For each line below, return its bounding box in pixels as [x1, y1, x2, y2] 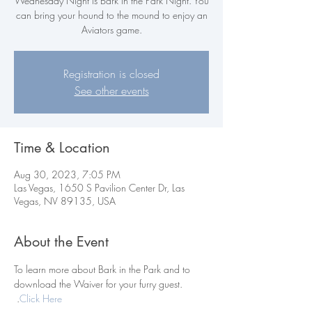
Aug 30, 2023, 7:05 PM [14, 168, 120, 181]
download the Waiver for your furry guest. [14, 277, 185, 290]
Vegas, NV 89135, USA [14, 194, 116, 208]
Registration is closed [63, 66, 159, 81]
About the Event [14, 233, 109, 251]
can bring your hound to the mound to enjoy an [15, 8, 208, 22]
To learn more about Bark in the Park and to [14, 263, 193, 276]
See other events [74, 83, 149, 98]
